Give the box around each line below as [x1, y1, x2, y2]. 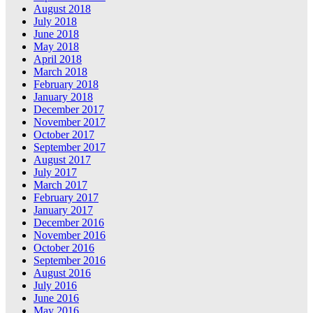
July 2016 [34, 279, 77, 292]
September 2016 [34, 254, 105, 267]
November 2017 [34, 116, 105, 129]
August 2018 [34, 3, 91, 15]
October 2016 [34, 242, 94, 254]
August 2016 [34, 267, 91, 279]
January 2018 [34, 91, 93, 103]
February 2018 [34, 78, 99, 91]
